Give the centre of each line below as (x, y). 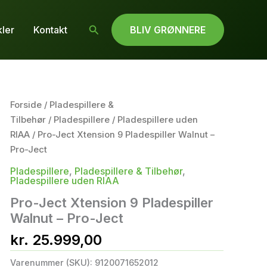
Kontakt (50, 30)
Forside (26, 105)
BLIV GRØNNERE (168, 30)
